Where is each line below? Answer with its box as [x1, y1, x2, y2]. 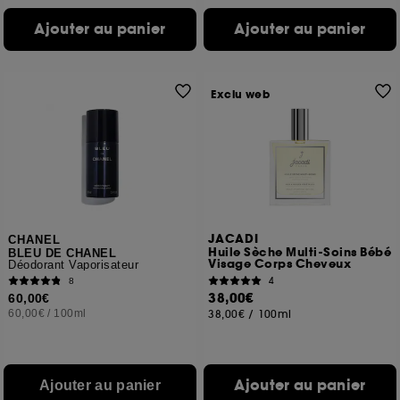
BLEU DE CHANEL [8, 246, 117, 260]
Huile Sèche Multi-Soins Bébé [208, 245, 392, 261]
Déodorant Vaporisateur [8, 258, 139, 271]
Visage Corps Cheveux [208, 256, 352, 272]
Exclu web [211, 87, 271, 102]
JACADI [208, 231, 260, 247]
